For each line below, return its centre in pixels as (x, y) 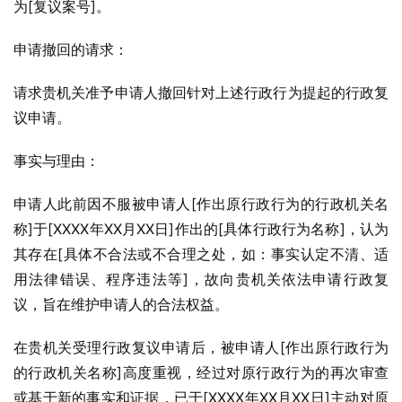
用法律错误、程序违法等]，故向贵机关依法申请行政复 (201, 279)
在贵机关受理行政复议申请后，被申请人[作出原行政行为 (201, 347)
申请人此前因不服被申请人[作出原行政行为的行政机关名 (201, 204)
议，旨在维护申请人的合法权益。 (121, 304)
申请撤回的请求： (71, 49)
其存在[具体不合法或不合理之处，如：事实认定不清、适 (201, 254)
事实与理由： (57, 161)
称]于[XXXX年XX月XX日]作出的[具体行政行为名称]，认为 (201, 229)
